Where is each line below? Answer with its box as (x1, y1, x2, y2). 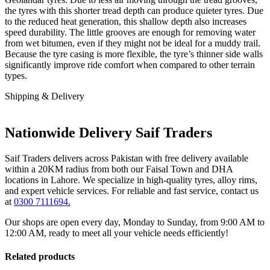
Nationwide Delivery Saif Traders (5, 124, 212, 140)
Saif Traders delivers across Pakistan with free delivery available (5, 152, 248, 163)
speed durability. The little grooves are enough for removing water (5, 27, 256, 37)
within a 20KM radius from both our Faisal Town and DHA (5, 163, 233, 174)
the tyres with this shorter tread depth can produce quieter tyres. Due (5, 5, 263, 16)
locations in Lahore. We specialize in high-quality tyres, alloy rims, (5, 174, 257, 185)
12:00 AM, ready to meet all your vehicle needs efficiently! (5, 227, 228, 238)
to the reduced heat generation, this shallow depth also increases (5, 16, 246, 27)
